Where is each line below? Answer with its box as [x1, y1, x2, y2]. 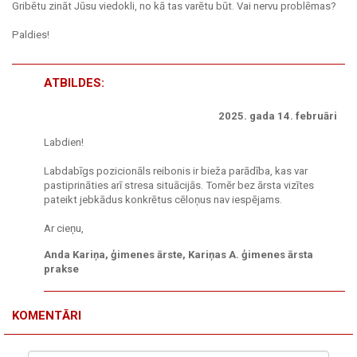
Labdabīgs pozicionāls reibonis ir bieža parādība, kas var [44, 165, 308, 177]
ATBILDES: [44, 76, 104, 90]
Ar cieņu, [44, 222, 84, 234]
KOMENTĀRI [12, 308, 81, 323]
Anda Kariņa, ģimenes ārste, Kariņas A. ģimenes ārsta [44, 249, 313, 261]
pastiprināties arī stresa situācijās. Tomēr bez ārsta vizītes [44, 179, 314, 191]
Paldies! [12, 28, 49, 41]
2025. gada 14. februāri [218, 110, 337, 122]
